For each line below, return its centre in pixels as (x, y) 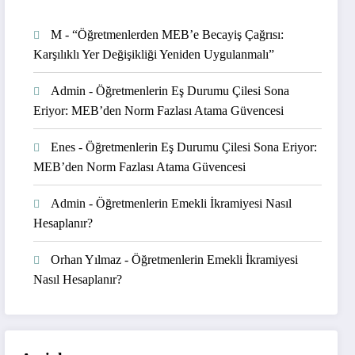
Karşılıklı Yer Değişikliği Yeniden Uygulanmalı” (154, 54)
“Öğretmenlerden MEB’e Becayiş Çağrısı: (178, 34)
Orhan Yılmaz (86, 259)
